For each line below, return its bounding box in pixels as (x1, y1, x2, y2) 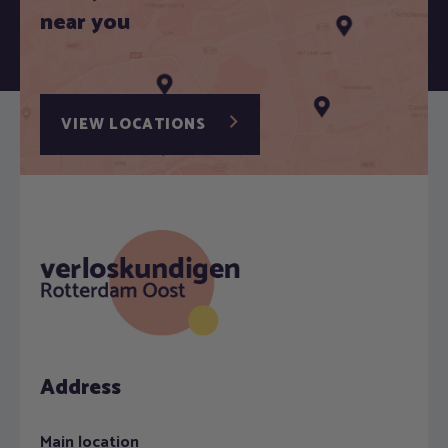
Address (40, 371, 121, 405)
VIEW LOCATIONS (61, 112, 210, 138)
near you (40, 5, 130, 42)
